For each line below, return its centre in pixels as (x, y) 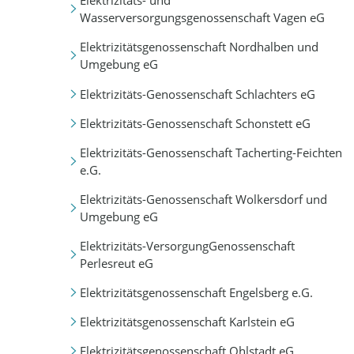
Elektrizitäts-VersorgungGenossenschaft (187, 245)
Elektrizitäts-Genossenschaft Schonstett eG (195, 123)
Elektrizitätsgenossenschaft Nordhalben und (199, 47)
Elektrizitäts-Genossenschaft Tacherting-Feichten (211, 152)
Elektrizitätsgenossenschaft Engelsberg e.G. (196, 292)
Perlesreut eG (116, 263)
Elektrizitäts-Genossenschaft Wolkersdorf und (203, 199)
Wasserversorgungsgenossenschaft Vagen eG (202, 18)
